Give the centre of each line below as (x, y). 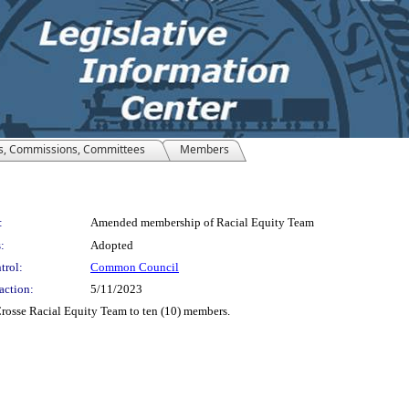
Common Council (135, 267)
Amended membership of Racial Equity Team (202, 222)
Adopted (112, 245)
